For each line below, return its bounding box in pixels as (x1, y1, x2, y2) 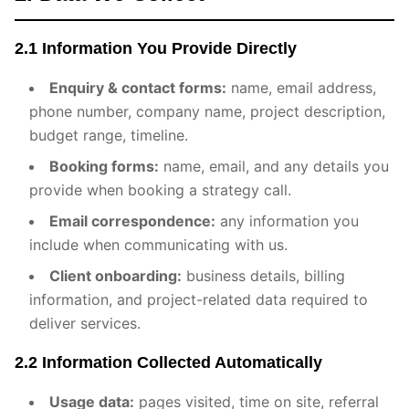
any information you (215, 212, 359, 230)
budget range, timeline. (29, 126, 188, 144)
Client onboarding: (49, 267, 182, 285)
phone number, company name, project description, (29, 102, 385, 121)
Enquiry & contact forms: (49, 79, 226, 97)
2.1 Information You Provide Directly (15, 39, 297, 58)
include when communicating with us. (29, 236, 288, 254)
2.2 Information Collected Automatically (15, 353, 322, 372)
